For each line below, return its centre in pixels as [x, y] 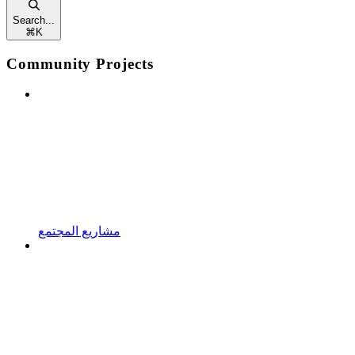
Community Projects [80, 63]
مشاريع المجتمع [79, 231]
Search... [34, 20]
